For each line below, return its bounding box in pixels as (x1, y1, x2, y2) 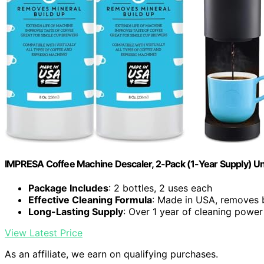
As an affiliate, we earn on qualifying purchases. (5, 248, 218, 260)
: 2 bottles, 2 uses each (108, 182, 212, 194)
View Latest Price (5, 227, 82, 239)
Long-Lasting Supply (28, 206, 123, 218)
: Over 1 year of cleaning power (123, 206, 263, 218)
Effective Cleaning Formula (28, 194, 152, 206)
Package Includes (28, 182, 108, 194)
